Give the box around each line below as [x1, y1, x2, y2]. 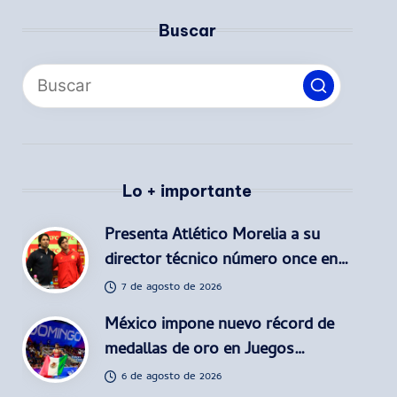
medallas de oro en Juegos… [104, 336, 305, 364]
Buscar [158, 19, 216, 41]
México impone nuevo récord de [104, 311, 334, 339]
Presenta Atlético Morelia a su [104, 222, 320, 250]
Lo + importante [122, 180, 253, 201]
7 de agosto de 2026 [121, 277, 222, 297]
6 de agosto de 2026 [121, 367, 222, 386]
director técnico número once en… [104, 246, 348, 275]
